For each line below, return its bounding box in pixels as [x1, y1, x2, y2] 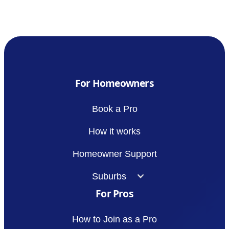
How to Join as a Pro [72, 214, 157, 224]
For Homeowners [75, 76, 154, 90]
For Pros [96, 186, 133, 200]
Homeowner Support [72, 148, 157, 159]
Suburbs [92, 171, 127, 181]
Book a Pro [91, 103, 138, 114]
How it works [88, 126, 141, 136]
